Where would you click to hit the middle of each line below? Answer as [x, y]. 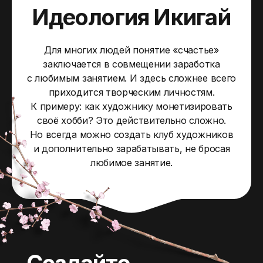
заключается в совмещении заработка [131, 64]
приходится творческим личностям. [131, 92]
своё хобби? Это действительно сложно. [131, 121]
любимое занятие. [131, 163]
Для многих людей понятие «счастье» [131, 50]
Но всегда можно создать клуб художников [131, 135]
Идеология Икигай [131, 17]
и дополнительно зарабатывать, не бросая [131, 149]
